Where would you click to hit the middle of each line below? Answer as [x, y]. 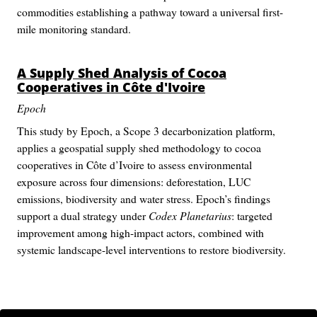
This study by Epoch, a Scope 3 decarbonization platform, [146, 131]
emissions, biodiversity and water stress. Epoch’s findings [144, 198]
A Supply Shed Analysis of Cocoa [122, 73]
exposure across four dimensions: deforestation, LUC [134, 181]
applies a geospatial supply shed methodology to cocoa [139, 148]
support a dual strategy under [83, 215]
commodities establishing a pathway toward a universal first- [150, 12]
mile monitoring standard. [74, 29]
